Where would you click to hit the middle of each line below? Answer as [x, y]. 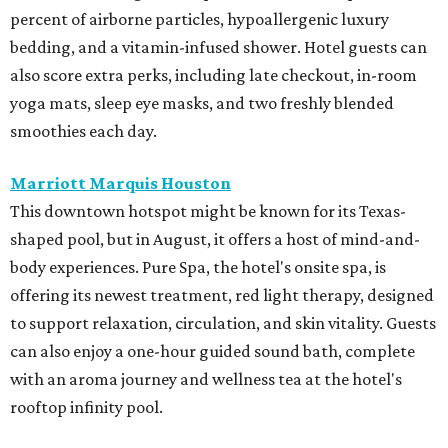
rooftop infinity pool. [86, 406]
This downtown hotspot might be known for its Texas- [208, 210]
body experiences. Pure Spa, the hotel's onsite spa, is [198, 266]
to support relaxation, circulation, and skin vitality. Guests [223, 322]
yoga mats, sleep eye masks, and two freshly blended [202, 102]
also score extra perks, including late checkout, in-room [213, 74]
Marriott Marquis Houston [120, 182]
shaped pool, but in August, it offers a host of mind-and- [215, 238]
